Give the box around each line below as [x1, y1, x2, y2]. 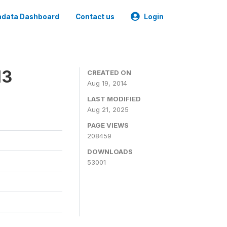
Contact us [75, 13, 115, 21]
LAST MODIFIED [87, 95, 141, 103]
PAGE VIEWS [87, 121, 129, 129]
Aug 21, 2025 [87, 105, 129, 113]
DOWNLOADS [87, 147, 133, 156]
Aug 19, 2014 [87, 79, 127, 87]
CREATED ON [87, 68, 131, 77]
